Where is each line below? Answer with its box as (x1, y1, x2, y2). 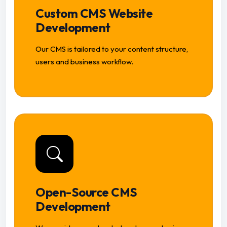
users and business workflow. (35, 57, 133, 67)
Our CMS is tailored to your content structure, (35, 44, 188, 54)
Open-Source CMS (35, 184, 137, 200)
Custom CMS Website (35, 6, 153, 21)
